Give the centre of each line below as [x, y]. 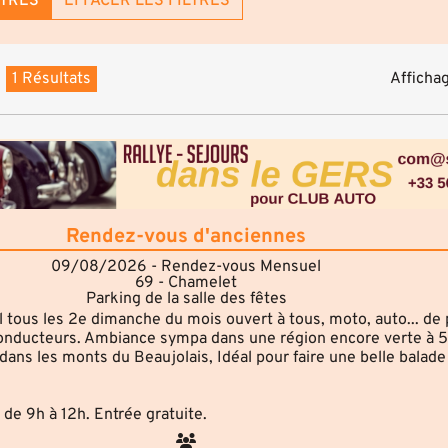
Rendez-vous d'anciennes [186, 236]
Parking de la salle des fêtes [186, 298]
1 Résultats [52, 79]
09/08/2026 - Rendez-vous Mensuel [186, 266]
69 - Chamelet [186, 282]
